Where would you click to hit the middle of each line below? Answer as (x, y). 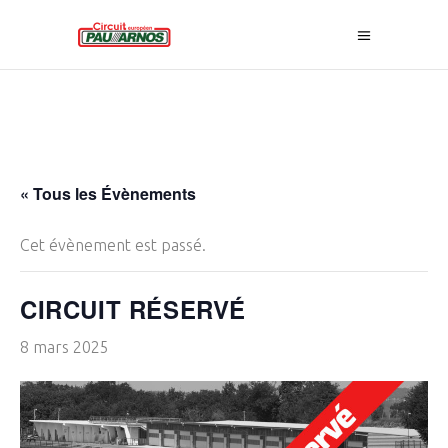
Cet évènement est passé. (113, 245)
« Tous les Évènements (108, 193)
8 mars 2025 (64, 347)
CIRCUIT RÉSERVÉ (133, 309)
